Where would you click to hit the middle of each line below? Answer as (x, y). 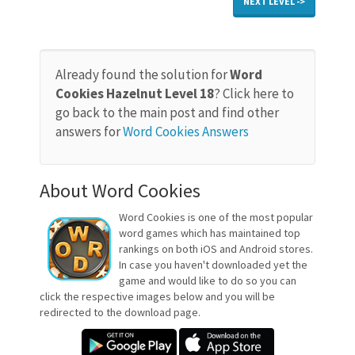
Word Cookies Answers (186, 132)
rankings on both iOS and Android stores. (216, 249)
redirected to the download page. (120, 313)
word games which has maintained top (210, 233)
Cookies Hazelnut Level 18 (135, 94)
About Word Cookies (120, 191)
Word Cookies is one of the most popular (216, 218)
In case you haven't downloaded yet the (213, 265)
